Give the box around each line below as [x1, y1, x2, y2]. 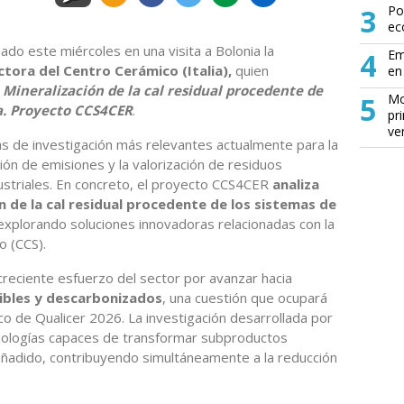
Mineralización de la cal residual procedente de [3, 80, 323, 99]
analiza [272, 174, 319, 193]
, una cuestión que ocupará [162, 288, 327, 307]
